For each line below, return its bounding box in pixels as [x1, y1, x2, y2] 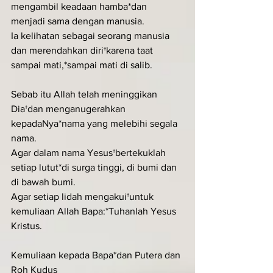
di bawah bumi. [11, 176, 76, 187]
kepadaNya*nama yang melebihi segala [11, 118, 180, 129]
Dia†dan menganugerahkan [11, 103, 128, 114]
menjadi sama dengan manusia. [11, 15, 144, 26]
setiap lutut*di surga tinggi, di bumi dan [11, 161, 179, 172]
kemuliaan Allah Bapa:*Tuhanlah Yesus [11, 205, 179, 216]
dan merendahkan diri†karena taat [11, 44, 155, 55]
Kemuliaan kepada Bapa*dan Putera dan [11, 249, 183, 260]
